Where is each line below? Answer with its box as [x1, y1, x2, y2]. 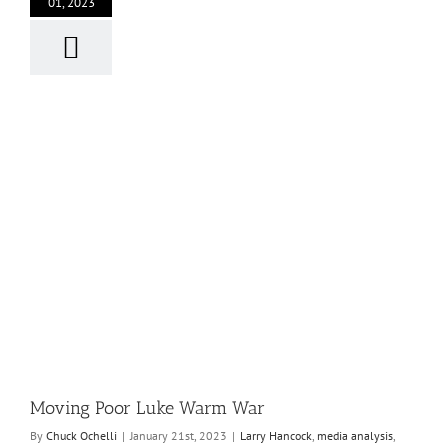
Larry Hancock [240, 428, 312, 443]
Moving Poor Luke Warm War [30, 397, 265, 419]
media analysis [317, 428, 393, 443]
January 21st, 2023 [130, 428, 227, 443]
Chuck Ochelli [46, 428, 117, 443]
